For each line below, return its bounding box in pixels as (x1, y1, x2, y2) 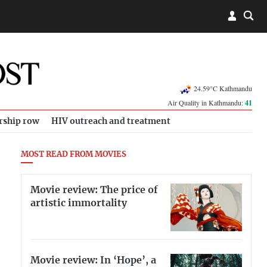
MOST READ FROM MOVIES (21, 151, 126, 159)
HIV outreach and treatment (51, 117, 170, 126)
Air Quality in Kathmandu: (167, 98, 245, 107)
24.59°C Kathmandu (194, 83, 252, 93)
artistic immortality (30, 198, 127, 208)
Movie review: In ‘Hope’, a (30, 255, 156, 265)
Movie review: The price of (30, 185, 158, 195)
